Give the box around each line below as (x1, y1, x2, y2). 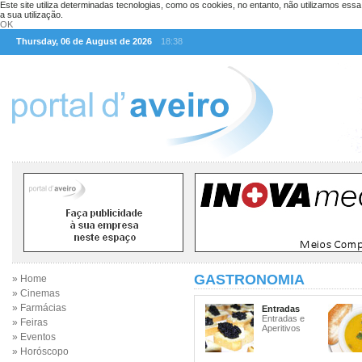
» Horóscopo (12, 346, 69, 357)
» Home (12, 273, 47, 284)
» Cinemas (12, 288, 60, 299)
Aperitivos (262, 323, 301, 333)
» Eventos (12, 331, 56, 343)
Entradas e (262, 314, 305, 323)
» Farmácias (12, 302, 66, 314)
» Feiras (12, 317, 48, 328)
